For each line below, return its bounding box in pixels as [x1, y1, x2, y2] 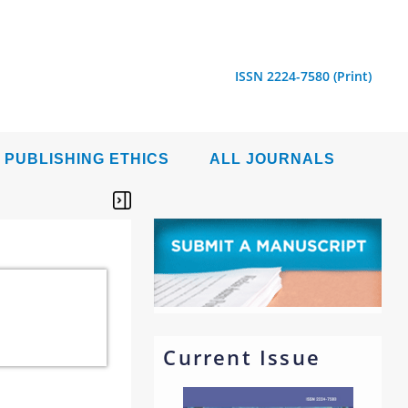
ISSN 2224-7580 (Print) [235, 66, 372, 85]
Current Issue [163, 343, 321, 371]
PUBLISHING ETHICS [5, 151, 169, 167]
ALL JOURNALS [209, 151, 335, 167]
